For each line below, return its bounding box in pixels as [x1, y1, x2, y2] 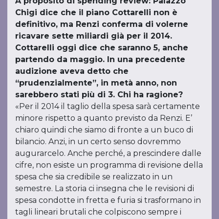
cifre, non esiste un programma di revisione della [15, 160, 203, 170]
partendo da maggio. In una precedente [15, 55, 185, 64]
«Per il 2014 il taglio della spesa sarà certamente [15, 102, 200, 111]
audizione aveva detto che [15, 66, 129, 76]
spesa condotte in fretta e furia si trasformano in [15, 196, 201, 205]
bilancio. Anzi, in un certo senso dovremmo [15, 137, 181, 146]
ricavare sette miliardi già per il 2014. [15, 31, 172, 41]
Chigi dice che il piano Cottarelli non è [15, 8, 177, 17]
